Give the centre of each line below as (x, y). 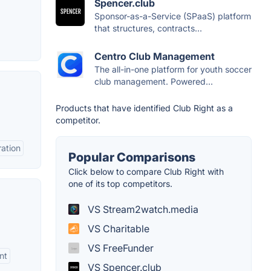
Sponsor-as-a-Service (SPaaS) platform (173, 16)
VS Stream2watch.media (142, 210)
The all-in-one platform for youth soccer (173, 70)
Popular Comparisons (132, 158)
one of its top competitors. (120, 184)
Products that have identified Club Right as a (144, 108)
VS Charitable (117, 229)
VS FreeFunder (119, 248)
